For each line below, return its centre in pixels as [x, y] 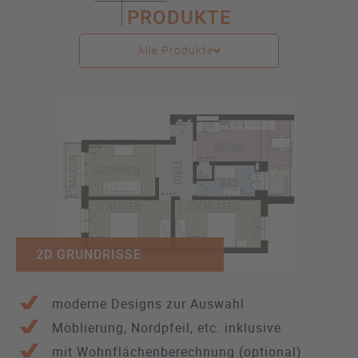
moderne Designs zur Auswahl [148, 304]
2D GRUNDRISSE [89, 255]
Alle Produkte [175, 51]
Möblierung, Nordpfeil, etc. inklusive [167, 328]
